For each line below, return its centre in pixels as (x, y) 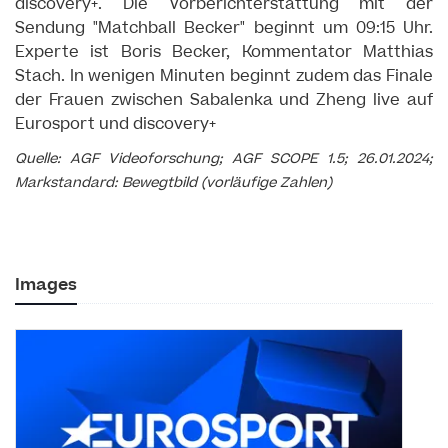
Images (46, 285)
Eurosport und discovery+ (115, 124)
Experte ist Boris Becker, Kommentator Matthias (224, 52)
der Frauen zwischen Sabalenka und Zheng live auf (224, 100)
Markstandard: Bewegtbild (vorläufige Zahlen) (173, 183)
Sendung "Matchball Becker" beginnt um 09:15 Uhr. (224, 28)
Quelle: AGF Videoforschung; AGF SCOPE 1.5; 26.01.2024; (224, 159)
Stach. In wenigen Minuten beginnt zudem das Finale (224, 76)
